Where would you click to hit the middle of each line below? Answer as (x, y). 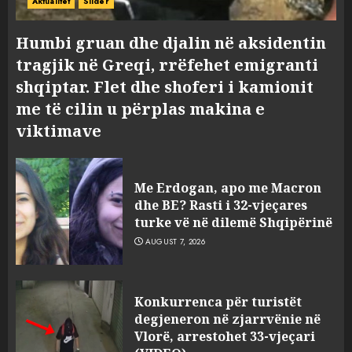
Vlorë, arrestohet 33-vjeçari (225, 336)
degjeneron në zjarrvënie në (227, 319)
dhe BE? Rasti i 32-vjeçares (221, 205)
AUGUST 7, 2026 (175, 241)
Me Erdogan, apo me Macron (228, 187)
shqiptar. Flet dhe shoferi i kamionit (165, 87)
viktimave (59, 131)
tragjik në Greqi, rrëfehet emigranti (167, 65)
